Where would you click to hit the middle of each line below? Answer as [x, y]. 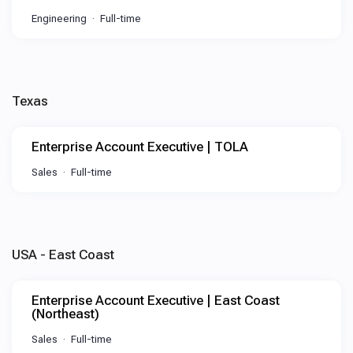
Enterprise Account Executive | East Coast [156, 300]
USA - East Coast [63, 255]
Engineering [59, 19]
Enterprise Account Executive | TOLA [140, 147]
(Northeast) [65, 314]
